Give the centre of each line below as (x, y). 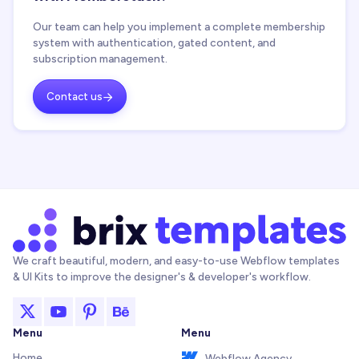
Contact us (75, 96)
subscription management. (100, 59)
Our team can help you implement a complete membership (179, 27)
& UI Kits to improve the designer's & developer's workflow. (162, 277)
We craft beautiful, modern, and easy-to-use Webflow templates (176, 261)
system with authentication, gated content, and (154, 43)
